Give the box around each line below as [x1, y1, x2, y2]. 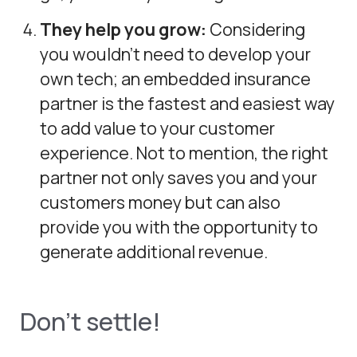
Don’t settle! [20, 304, 162, 339]
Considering [210, 18, 306, 41]
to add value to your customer [40, 116, 276, 140]
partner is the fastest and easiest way [40, 92, 335, 116]
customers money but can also [40, 190, 281, 214]
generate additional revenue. [40, 240, 269, 264]
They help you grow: [40, 18, 210, 41]
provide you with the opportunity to [40, 215, 319, 239]
